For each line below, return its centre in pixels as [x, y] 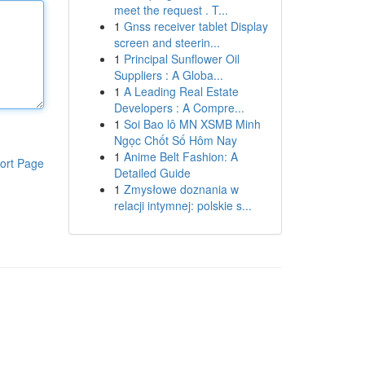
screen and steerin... [167, 42]
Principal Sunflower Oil [181, 59]
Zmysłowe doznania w [181, 189]
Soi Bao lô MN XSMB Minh [192, 124]
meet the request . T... [171, 10]
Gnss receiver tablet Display [196, 26]
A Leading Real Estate [181, 91]
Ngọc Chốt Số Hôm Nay [175, 140]
